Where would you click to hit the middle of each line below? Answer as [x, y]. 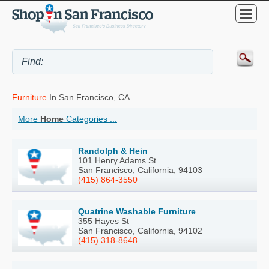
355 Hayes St [104, 221]
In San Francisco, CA [88, 97]
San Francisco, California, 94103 [140, 170]
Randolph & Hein [113, 150]
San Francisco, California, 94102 [140, 230]
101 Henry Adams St [117, 160]
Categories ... [90, 119]
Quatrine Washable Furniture [137, 211]
